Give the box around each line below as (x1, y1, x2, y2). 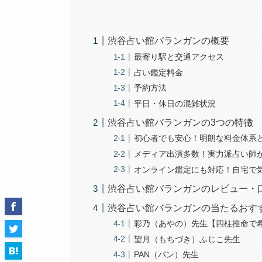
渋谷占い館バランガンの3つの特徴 (108, 117, 254, 127)
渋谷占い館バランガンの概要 (108, 36, 230, 46)
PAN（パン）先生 (134, 250, 199, 260)
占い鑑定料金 (134, 67, 184, 77)
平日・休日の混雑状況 (134, 98, 216, 108)
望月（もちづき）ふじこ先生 (134, 234, 241, 244)
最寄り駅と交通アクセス (134, 52, 225, 62)
